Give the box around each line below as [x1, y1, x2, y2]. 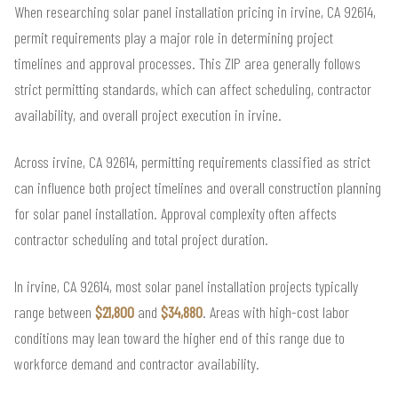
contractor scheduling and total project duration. [14, 228, 268, 249]
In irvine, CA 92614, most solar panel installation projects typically [14, 275, 358, 296]
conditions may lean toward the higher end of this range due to [14, 327, 345, 347]
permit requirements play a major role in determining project [14, 27, 333, 47]
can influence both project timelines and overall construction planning [14, 177, 381, 197]
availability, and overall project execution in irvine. [14, 104, 282, 124]
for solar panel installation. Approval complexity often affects [14, 203, 337, 223]
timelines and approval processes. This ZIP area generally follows [14, 52, 361, 73]
